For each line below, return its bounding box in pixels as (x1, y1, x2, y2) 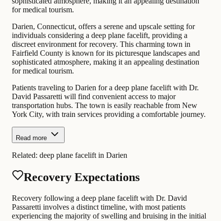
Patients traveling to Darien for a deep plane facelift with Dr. (12, 83, 199, 92)
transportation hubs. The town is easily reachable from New (12, 101, 197, 110)
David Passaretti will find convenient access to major (12, 92, 176, 101)
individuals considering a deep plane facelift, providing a (12, 31, 187, 39)
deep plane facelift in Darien (39, 150, 127, 159)
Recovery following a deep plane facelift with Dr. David (12, 194, 187, 203)
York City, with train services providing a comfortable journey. (12, 110, 206, 118)
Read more (16, 134, 47, 142)
